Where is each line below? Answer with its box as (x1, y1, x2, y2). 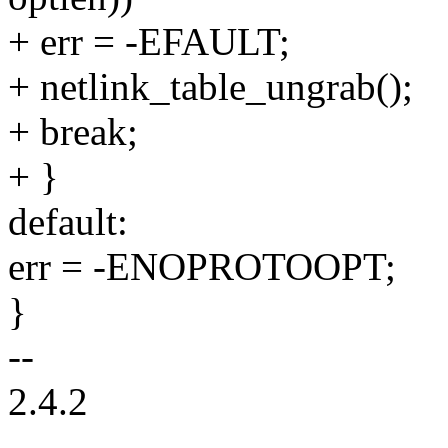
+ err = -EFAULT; (8, 20, 290, 64)
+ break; (8, 110, 138, 154)
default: (8, 200, 128, 244)
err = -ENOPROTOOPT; (8, 245, 396, 289)
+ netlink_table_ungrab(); (8, 65, 413, 109)
